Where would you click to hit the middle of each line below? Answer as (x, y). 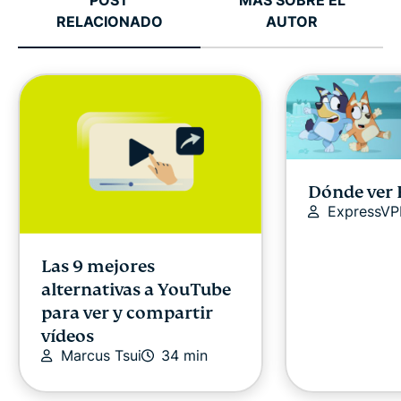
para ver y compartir (127, 312)
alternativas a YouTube (136, 289)
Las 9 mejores (98, 266)
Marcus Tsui (101, 355)
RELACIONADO (109, 21)
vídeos (68, 336)
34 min (184, 355)
